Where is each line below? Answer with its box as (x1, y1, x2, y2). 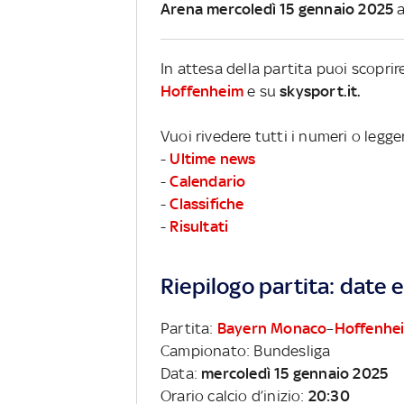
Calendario (170, 171, 246, 190)
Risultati (170, 216, 229, 235)
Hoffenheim (161, 81, 243, 100)
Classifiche (170, 194, 244, 213)
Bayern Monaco (216, 318, 327, 337)
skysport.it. (280, 81, 362, 100)
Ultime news (170, 149, 256, 168)
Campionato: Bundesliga (161, 341, 331, 360)
